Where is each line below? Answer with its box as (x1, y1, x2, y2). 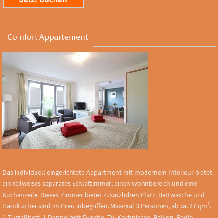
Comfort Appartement (7, 31, 88, 42)
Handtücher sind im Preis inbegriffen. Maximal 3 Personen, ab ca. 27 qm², (2, 201, 211, 210)
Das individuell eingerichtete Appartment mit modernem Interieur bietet (2, 167, 212, 177)
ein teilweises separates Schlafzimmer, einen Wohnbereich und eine (2, 179, 197, 188)
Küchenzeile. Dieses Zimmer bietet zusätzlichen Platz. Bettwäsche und (2, 190, 205, 199)
